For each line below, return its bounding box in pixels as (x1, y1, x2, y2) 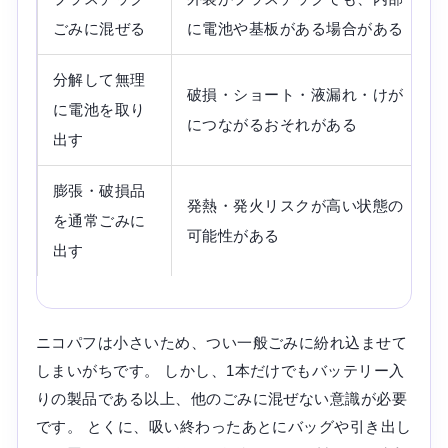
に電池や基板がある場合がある (186, 19, 404, 37)
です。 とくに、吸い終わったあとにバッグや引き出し (35, 417, 412, 435)
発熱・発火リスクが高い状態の (186, 196, 404, 214)
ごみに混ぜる (52, 19, 146, 37)
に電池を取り (52, 100, 146, 118)
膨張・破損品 (52, 181, 146, 199)
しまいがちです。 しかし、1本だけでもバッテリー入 (35, 361, 405, 379)
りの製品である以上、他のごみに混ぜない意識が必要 (35, 389, 408, 407)
